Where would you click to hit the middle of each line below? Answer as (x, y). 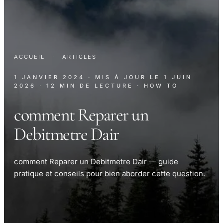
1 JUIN (178, 77)
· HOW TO (158, 86)
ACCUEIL (29, 57)
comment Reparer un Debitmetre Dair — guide (96, 162)
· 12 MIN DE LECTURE (86, 86)
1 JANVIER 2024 (49, 77)
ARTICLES (79, 57)
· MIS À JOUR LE (126, 77)
